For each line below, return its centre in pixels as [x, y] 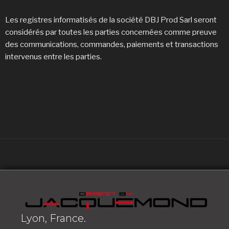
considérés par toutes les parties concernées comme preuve [111, 32]
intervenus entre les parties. [54, 56]
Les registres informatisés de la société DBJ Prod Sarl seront [111, 20]
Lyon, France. [53, 219]
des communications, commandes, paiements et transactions [112, 44]
